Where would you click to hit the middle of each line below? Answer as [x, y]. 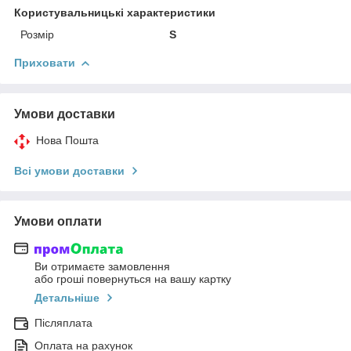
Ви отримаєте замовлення [102, 267]
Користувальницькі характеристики [115, 12]
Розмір [37, 34]
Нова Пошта [67, 140]
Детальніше [67, 298]
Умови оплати [58, 221]
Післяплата [63, 323]
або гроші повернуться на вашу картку [133, 279]
